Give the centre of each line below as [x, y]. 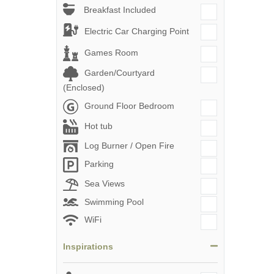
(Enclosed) [84, 87]
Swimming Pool [114, 202]
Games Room [111, 52]
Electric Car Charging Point [137, 31]
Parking [99, 164]
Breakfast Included [120, 10]
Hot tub [98, 126]
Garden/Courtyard [120, 73]
